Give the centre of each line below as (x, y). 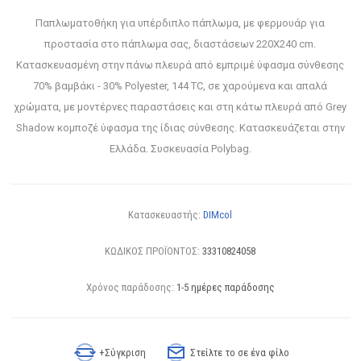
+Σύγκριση (123, 352)
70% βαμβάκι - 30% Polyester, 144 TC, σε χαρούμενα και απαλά (180, 85)
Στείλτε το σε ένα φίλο (240, 352)
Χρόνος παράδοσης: (130, 287)
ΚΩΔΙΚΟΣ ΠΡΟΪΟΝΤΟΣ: (153, 251)
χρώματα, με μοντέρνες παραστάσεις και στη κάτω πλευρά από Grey (180, 106)
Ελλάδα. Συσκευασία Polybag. (180, 148)
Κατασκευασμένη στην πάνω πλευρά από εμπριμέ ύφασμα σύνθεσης (180, 64)
